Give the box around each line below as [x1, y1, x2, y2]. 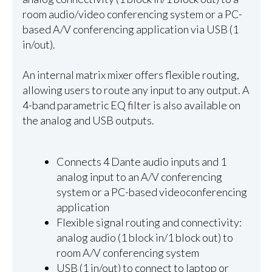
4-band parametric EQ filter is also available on [22, 98, 240, 112]
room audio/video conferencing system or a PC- [22, 7, 242, 21]
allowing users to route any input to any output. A [22, 83, 250, 97]
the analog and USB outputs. [22, 113, 154, 127]
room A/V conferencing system [56, 246, 200, 260]
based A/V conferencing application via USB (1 [22, 22, 239, 36]
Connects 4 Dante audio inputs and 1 [56, 155, 227, 169]
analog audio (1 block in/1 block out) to [56, 231, 234, 245]
